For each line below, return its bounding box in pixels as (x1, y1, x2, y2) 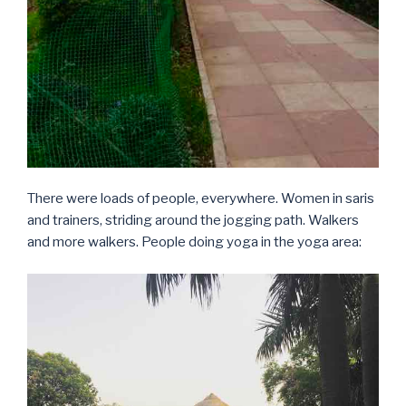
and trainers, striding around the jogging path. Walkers (27, 212, 359, 229)
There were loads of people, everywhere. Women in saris (27, 190, 374, 208)
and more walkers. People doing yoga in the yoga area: (27, 234, 362, 251)
